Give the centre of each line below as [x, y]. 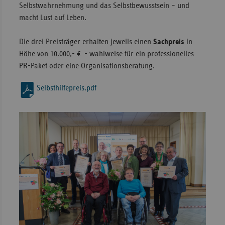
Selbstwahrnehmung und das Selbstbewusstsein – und [104, 6]
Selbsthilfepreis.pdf [66, 88]
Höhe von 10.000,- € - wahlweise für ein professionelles [106, 54]
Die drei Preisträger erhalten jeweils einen [86, 42]
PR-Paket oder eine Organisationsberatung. [88, 66]
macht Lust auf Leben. [52, 18]
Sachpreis [168, 42]
